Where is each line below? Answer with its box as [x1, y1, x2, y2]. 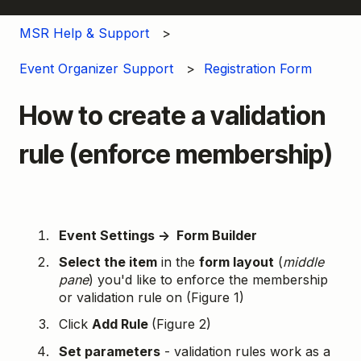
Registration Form [204, 60, 313, 77]
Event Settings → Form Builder [59, 227, 260, 244]
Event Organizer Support [19, 60, 173, 77]
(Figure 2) [151, 316, 211, 333]
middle [283, 254, 324, 271]
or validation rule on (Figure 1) [59, 289, 244, 306]
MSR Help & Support [19, 24, 149, 41]
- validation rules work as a [160, 342, 330, 359]
